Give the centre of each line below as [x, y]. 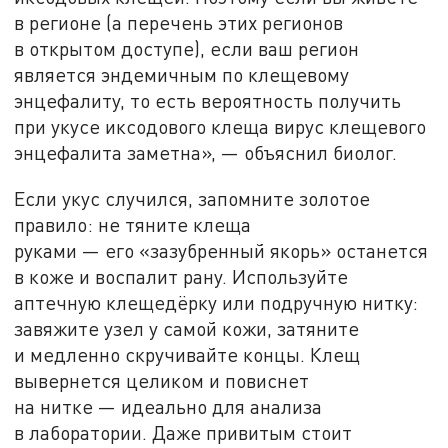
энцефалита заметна [108, 153]
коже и [60, 276]
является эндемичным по [129, 75]
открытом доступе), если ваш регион [194, 49]
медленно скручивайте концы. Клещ [195, 354]
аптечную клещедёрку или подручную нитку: [216, 302]
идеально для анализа [219, 406]
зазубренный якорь [235, 250]
